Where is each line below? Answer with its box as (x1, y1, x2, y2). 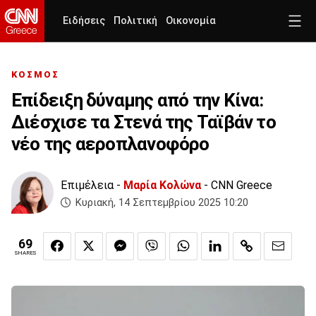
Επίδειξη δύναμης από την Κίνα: (11, 90, 264, 111)
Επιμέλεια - (61, 178, 123, 193)
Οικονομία (166, 15, 216, 27)
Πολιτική (114, 15, 157, 27)
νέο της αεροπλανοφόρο (11, 133, 209, 155)
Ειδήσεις (63, 15, 105, 27)
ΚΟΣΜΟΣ (11, 69, 59, 80)
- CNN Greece (201, 178, 272, 193)
